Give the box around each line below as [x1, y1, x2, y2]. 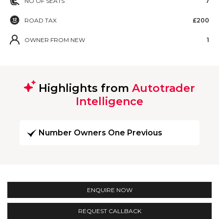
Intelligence [76, 94, 143, 108]
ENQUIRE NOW [87, 186, 132, 194]
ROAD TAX [24, 16, 57, 24]
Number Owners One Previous [39, 128, 162, 138]
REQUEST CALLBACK [78, 207, 141, 215]
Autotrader [132, 81, 195, 95]
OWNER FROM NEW [24, 36, 85, 44]
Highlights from [36, 81, 132, 95]
